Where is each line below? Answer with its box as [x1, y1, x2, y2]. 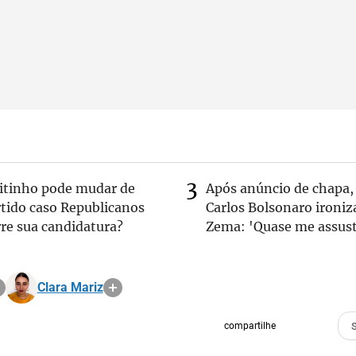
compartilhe [223, 320, 276, 331]
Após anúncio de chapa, [206, 180, 354, 196]
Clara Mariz [37, 280, 103, 295]
